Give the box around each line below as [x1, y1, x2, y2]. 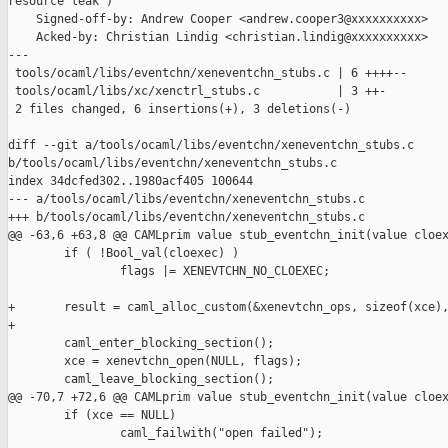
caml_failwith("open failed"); [8, 426, 323, 441]
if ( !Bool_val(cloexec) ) [8, 246, 239, 261]
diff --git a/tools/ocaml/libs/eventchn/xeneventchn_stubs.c [8, 138, 421, 153]
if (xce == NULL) [8, 408, 176, 423]
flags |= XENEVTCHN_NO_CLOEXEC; [8, 264, 330, 279]
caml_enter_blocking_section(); [8, 336, 274, 351]
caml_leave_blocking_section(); [8, 372, 274, 387]
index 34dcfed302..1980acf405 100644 [8, 174, 253, 189]
